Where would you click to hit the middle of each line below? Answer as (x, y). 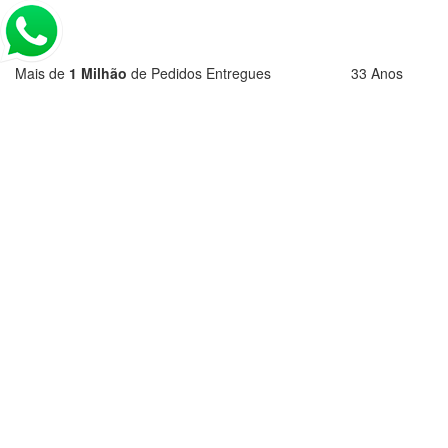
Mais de (42, 73)
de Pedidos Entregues (199, 73)
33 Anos (377, 73)
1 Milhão (98, 73)
